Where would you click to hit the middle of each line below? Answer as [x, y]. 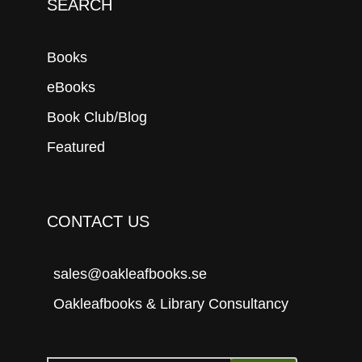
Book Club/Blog [97, 117]
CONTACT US [98, 221]
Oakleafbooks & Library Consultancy [171, 303]
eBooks [71, 87]
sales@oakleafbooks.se [130, 274]
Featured [76, 147]
